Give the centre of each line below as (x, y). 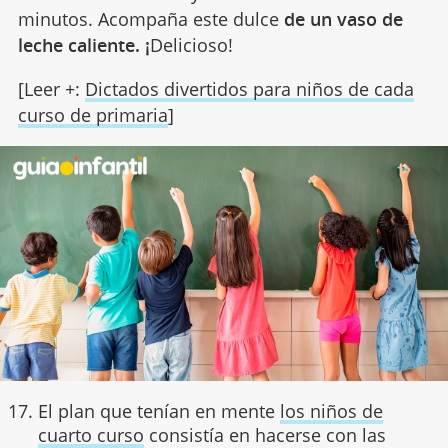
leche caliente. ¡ (83, 44)
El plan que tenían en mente (158, 410)
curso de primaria (92, 114)
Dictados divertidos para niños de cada (249, 88)
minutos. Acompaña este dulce (150, 18)
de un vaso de (343, 18)
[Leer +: (51, 88)
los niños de (331, 410)
